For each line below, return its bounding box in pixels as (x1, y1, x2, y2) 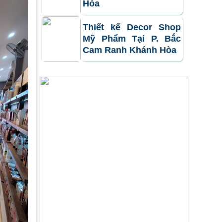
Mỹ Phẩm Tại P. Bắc (83, 34, 181, 44)
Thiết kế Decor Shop (83, 22, 181, 33)
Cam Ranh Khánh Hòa (83, 45, 176, 55)
